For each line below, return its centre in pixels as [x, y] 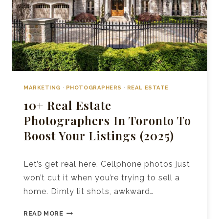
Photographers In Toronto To [107, 120]
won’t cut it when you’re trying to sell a [102, 177]
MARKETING [42, 87]
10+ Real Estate [67, 105]
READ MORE [44, 213]
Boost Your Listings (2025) [99, 136]
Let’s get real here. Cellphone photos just [107, 164]
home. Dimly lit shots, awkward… [89, 191]
